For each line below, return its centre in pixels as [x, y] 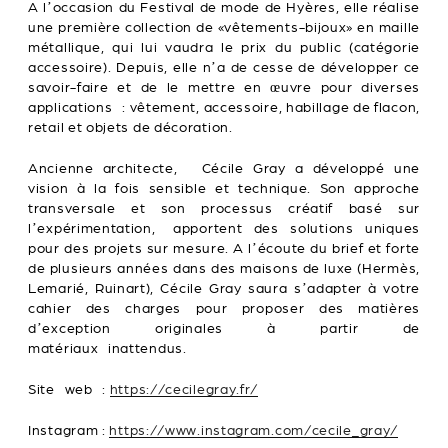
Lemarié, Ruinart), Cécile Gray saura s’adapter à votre [224, 289]
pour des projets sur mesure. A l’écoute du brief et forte [224, 249]
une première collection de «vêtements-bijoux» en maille [224, 28]
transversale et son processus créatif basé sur [224, 209]
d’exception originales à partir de [224, 329]
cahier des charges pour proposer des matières [224, 309]
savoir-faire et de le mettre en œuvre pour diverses [224, 88]
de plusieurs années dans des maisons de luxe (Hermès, [224, 269]
